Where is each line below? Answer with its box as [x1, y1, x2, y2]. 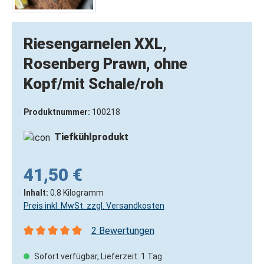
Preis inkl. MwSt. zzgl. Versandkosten [24, 200, 164, 210]
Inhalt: [24, 187, 50, 197]
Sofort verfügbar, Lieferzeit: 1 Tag [32, 251, 162, 261]
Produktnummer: [24, 107, 92, 117]
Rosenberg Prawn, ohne [24, 55, 187, 72]
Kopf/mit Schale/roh [24, 75, 163, 93]
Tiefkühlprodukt [54, 131, 128, 143]
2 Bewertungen [91, 225, 154, 236]
